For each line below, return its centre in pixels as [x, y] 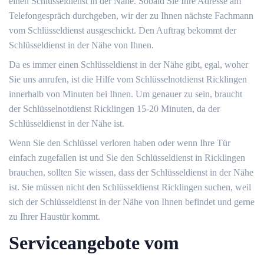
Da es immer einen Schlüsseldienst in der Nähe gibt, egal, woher [128, 64]
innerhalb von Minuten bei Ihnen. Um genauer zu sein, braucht [126, 94]
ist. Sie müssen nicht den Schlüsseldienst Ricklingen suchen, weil [130, 187]
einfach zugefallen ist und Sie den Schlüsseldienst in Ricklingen [127, 157]
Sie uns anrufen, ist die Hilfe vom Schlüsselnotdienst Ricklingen [128, 79]
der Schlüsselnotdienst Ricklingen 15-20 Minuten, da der [114, 108]
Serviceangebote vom [94, 242]
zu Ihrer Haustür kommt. [55, 216]
